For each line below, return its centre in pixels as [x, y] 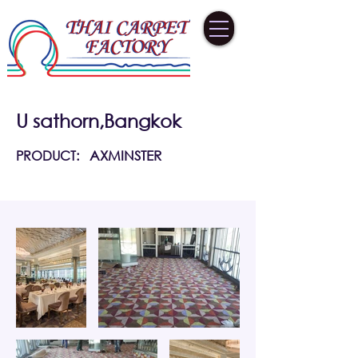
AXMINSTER [125, 155]
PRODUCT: [48, 155]
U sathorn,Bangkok [99, 120]
